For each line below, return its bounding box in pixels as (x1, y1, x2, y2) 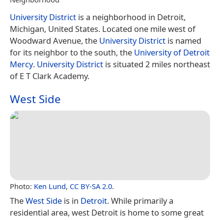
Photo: (10, 181, 34, 192)
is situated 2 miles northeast (103, 58, 210, 70)
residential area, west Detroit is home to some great (10, 207, 204, 219)
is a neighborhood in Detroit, (76, 11, 186, 23)
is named (165, 34, 201, 46)
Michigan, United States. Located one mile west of (10, 23, 195, 34)
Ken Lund (34, 181, 66, 192)
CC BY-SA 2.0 (70, 181, 112, 192)
